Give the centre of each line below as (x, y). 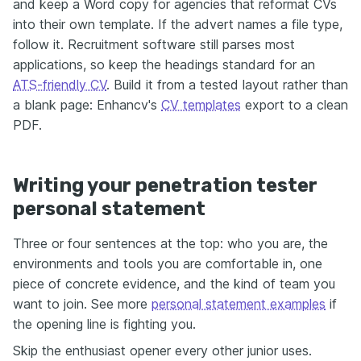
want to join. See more (82, 303)
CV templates (201, 104)
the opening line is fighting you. (104, 324)
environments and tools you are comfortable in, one (168, 263)
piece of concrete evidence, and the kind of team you (174, 283)
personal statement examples (239, 303)
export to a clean (295, 104)
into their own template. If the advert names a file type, (178, 24)
